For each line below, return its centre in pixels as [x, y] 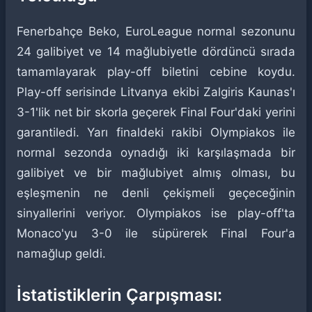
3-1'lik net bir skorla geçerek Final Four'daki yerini [156, 112]
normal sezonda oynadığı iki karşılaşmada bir [156, 153]
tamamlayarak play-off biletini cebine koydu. [156, 72]
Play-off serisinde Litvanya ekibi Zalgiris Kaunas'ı [156, 92]
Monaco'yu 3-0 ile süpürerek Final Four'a [156, 233]
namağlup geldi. [61, 253]
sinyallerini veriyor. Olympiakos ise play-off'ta [156, 213]
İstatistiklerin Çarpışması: [119, 295]
